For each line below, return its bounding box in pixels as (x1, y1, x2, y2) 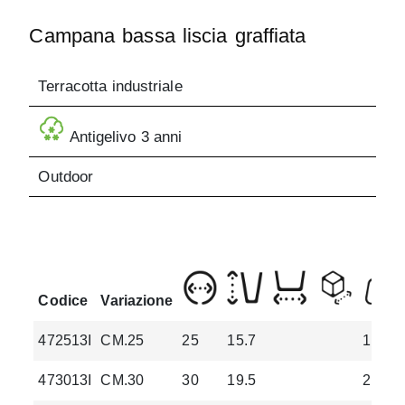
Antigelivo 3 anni (65, 128, 183, 146)
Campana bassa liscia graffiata (29, 24, 306, 48)
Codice (38, 293, 89, 309)
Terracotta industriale (38, 78, 183, 96)
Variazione (100, 293, 174, 309)
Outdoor (38, 168, 94, 186)
